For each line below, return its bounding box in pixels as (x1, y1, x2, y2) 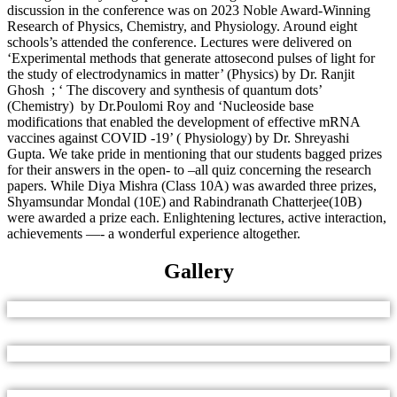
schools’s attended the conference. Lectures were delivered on (7, 35, 352, 51)
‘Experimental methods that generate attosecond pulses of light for (7, 51, 375, 66)
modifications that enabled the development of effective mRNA (7, 114, 360, 130)
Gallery (163, 260, 234, 284)
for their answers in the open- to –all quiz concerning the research (7, 162, 371, 178)
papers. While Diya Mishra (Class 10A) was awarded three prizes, (7, 178, 377, 194)
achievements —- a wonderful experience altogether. (7, 226, 300, 242)
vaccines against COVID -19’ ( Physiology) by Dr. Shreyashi (7, 130, 349, 146)
